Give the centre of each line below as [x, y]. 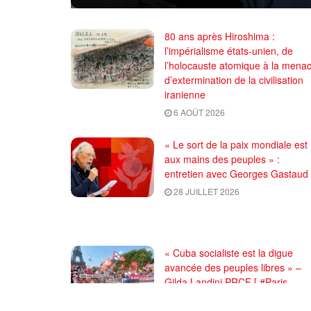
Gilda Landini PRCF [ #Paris [226, 281]
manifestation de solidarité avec [234, 296]
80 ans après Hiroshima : [220, 36]
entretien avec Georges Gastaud [236, 173]
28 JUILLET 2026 [205, 191]
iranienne [185, 94]
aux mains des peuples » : [222, 159]
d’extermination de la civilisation [234, 79]
